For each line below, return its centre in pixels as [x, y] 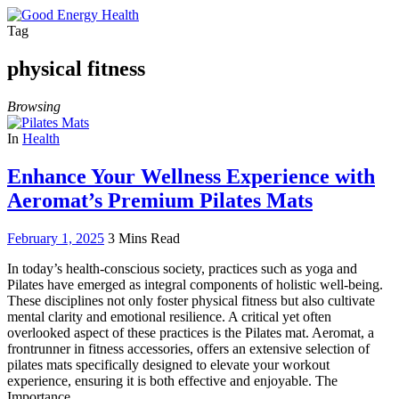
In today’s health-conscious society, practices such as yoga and [182, 268]
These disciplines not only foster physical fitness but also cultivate [191, 300]
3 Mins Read [144, 238]
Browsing [34, 106]
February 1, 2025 [56, 238]
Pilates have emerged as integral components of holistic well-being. [195, 284]
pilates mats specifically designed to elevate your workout [168, 364]
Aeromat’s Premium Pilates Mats [160, 200]
